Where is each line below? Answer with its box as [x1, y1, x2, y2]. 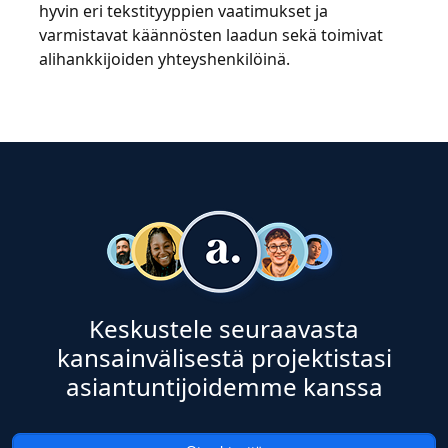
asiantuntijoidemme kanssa [65, 370, 383, 403]
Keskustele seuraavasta [89, 312, 359, 345]
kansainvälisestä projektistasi [56, 341, 392, 374]
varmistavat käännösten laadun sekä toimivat [39, 24, 383, 46]
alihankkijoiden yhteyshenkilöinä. [39, 48, 290, 70]
